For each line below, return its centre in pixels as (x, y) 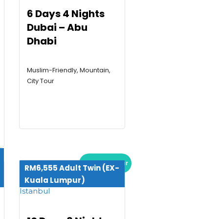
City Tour (40, 81)
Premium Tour (105, 163)
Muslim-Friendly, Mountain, (68, 70)
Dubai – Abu (57, 28)
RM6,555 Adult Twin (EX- (72, 168)
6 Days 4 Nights (66, 14)
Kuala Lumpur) (55, 180)
